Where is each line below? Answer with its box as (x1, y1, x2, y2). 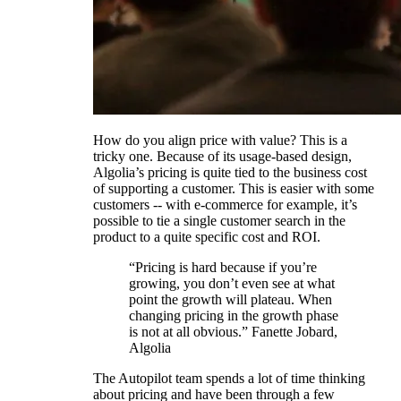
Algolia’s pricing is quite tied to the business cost (93, 164, 367, 180)
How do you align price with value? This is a (93, 132, 347, 148)
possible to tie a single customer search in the (93, 212, 346, 228)
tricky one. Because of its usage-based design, (93, 148, 352, 164)
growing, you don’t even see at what (129, 275, 335, 291)
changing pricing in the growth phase (129, 307, 338, 323)
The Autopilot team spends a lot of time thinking (93, 370, 365, 386)
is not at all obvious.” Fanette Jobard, (129, 323, 337, 339)
